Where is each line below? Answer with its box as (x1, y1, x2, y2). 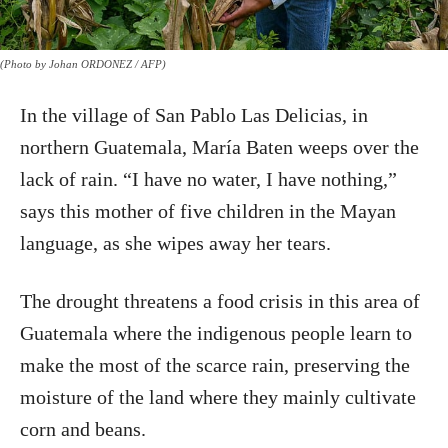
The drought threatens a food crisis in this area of (20, 290, 420, 313)
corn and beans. (20, 418, 146, 441)
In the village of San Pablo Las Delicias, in (20, 104, 368, 127)
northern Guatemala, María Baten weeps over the (20, 136, 419, 159)
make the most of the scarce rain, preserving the (20, 354, 410, 377)
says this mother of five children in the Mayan (20, 200, 396, 223)
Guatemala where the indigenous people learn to (20, 322, 412, 345)
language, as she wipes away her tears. (20, 232, 331, 255)
